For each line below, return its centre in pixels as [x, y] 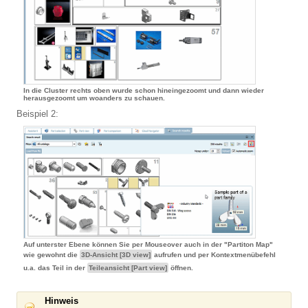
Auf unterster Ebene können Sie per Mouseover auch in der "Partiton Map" [148, 245]
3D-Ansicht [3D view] [116, 255]
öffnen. [181, 268]
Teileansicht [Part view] [128, 268]
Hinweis [62, 301]
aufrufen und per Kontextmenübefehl [214, 255]
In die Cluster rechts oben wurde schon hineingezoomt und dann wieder [144, 91]
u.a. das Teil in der [55, 268]
